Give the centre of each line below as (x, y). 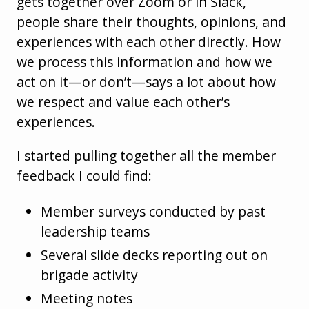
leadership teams (96, 231)
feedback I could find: (84, 176)
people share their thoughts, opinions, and (151, 22)
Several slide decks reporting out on (154, 255)
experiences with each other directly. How (149, 42)
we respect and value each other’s (123, 102)
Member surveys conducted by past (153, 211)
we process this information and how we (144, 62)
